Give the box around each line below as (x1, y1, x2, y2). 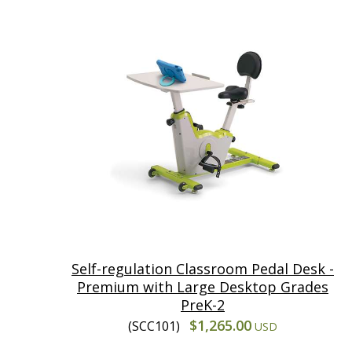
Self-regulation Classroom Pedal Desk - (71, 258, 334, 278)
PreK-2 (181, 295, 225, 314)
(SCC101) (128, 317, 183, 335)
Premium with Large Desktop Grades (77, 277, 328, 296)
